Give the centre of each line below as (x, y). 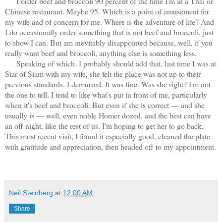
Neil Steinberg (31, 193)
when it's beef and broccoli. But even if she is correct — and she (105, 105)
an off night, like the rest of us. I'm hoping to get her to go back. (104, 126)
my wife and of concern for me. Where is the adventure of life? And (110, 22)
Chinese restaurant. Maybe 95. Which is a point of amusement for (107, 11)
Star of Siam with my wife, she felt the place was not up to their (103, 74)
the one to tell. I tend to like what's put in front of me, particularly (106, 95)
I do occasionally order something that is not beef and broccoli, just (109, 32)
